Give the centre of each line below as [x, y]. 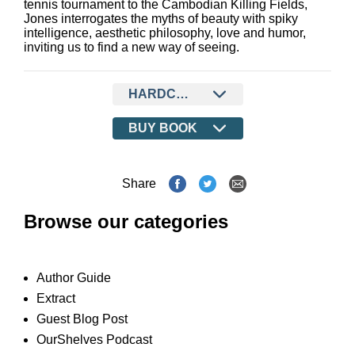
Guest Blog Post [82, 319]
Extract [56, 298]
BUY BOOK [162, 128]
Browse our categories [126, 221]
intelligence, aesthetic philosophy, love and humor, [165, 33]
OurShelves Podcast [94, 340]
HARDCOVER [170, 94]
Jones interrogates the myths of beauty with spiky [161, 19]
